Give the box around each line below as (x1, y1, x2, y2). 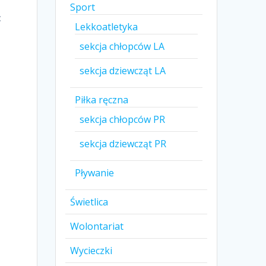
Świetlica (70, 195, 109, 209)
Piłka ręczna (75, 93, 129, 107)
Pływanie (75, 166, 115, 180)
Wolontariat (70, 220, 124, 233)
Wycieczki (70, 244, 113, 258)
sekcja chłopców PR (80, 113, 166, 126)
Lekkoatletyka (75, 20, 138, 34)
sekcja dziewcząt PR (80, 137, 167, 151)
